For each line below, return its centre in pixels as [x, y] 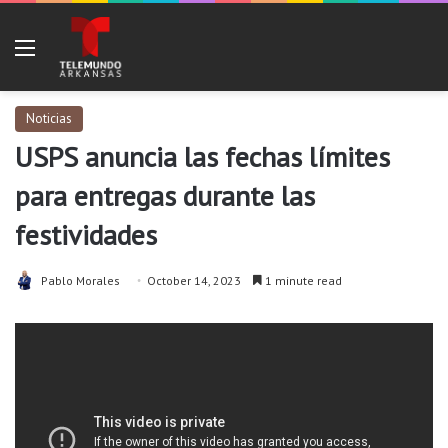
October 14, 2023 [194, 280]
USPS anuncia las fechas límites [202, 156]
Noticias [49, 118]
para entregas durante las [165, 195]
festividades [89, 234]
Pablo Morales [80, 280]
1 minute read [302, 280]
